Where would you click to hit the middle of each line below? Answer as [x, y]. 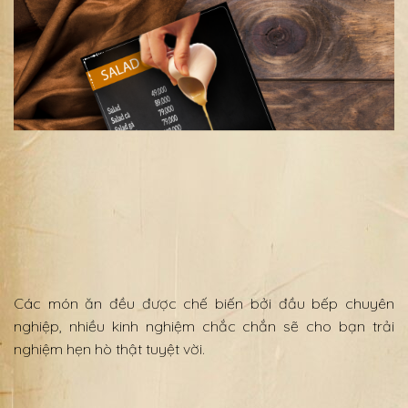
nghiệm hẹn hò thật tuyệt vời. [109, 349]
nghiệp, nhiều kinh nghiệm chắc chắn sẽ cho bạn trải [204, 326]
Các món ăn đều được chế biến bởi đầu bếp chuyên [204, 304]
